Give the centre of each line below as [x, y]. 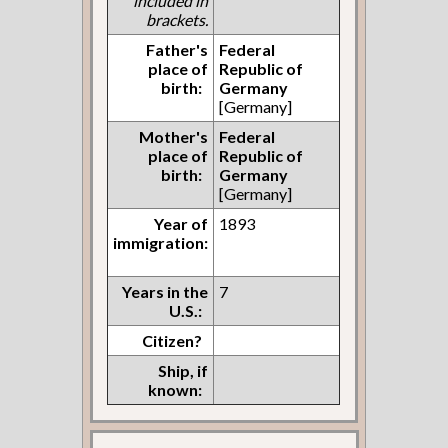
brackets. [177, 19]
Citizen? [172, 340]
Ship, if [183, 370]
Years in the [165, 291]
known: [175, 389]
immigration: [161, 242]
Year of [181, 223]
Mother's [174, 136]
